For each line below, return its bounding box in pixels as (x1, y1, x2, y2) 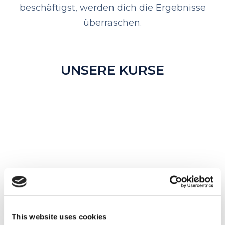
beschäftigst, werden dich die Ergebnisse (19, 2, 206, 13)
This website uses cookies (12, 212, 107, 221)
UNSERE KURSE (61, 62, 164, 78)
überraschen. (83, 17, 142, 28)
